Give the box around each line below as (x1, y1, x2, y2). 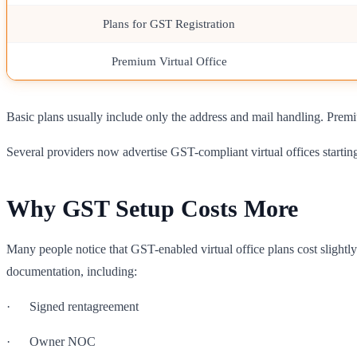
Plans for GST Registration (103, 16, 235, 30)
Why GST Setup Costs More (6, 194, 298, 222)
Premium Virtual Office (111, 53, 227, 68)
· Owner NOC (6, 334, 96, 348)
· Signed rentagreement (6, 299, 139, 313)
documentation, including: (6, 264, 137, 278)
